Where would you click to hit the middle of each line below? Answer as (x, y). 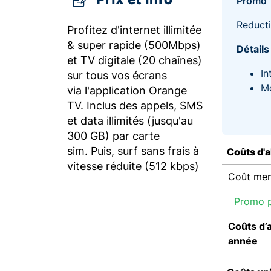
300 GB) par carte (113, 136)
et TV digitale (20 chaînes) (135, 60)
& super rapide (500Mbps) (134, 45)
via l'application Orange (127, 90)
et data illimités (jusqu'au (130, 121)
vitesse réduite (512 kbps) (133, 166)
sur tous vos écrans (117, 75)
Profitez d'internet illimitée (134, 30)
